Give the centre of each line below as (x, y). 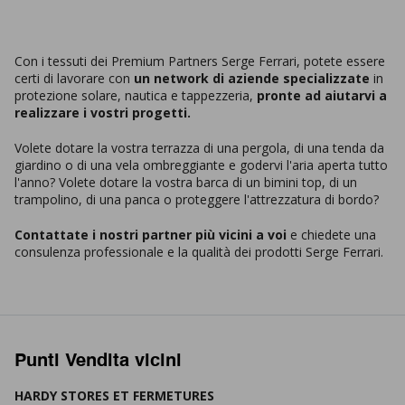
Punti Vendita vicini (98, 361)
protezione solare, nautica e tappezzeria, (136, 95)
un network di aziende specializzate (252, 78)
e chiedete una (331, 234)
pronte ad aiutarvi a (322, 95)
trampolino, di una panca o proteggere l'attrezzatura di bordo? (197, 199)
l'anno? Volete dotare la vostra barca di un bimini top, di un (186, 182)
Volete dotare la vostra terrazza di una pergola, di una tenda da (199, 147)
